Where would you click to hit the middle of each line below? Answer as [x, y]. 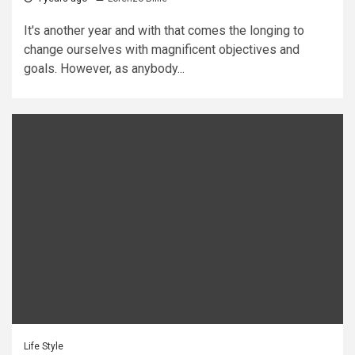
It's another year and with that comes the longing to [164, 31]
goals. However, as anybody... [104, 69]
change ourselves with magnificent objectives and [162, 50]
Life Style [44, 346]
